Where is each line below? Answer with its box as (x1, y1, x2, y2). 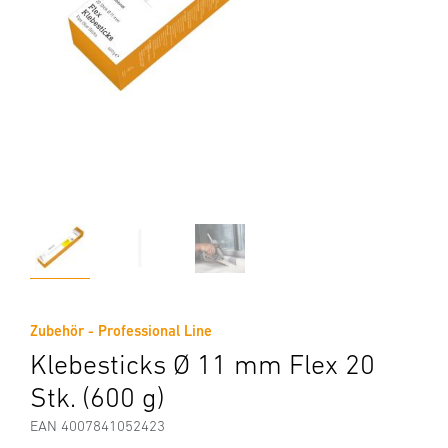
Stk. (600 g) (30, 381, 165, 413)
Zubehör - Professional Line (30, 322, 212, 339)
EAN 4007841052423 (30, 417, 165, 434)
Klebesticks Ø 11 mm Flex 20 (30, 348, 375, 380)
